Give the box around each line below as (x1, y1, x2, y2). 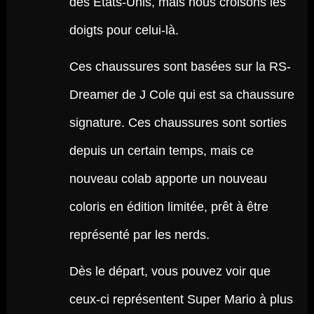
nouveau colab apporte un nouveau (69, 172, 267, 186)
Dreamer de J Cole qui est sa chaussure (69, 88, 294, 102)
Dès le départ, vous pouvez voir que (69, 264, 271, 278)
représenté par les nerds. (69, 228, 210, 242)
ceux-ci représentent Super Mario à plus (69, 292, 293, 306)
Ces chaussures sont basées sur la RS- (69, 60, 291, 74)
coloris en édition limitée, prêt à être (69, 200, 268, 214)
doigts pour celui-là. (69, 23, 179, 37)
